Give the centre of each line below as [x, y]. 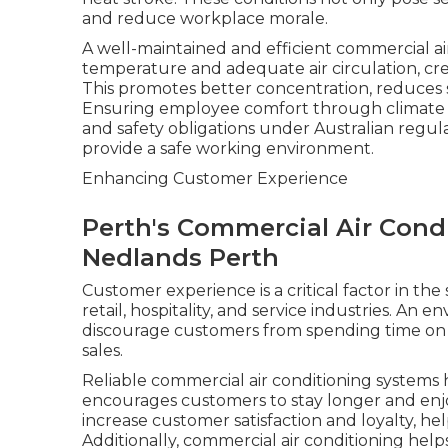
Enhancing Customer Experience [215, 178]
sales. [102, 350]
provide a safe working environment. [228, 148]
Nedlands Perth [180, 257]
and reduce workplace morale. [205, 18]
